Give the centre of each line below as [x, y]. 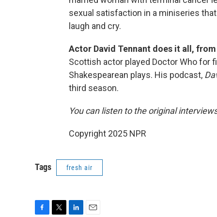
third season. [94, 88]
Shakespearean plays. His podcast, [137, 75]
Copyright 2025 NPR [108, 133]
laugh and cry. [95, 26]
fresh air [79, 168]
